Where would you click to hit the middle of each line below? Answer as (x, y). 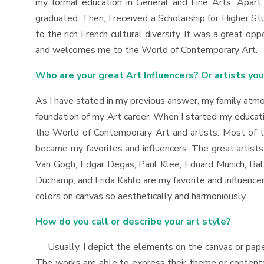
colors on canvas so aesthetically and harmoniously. (143, 196)
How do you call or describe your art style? (133, 222)
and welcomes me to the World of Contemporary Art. (146, 50)
